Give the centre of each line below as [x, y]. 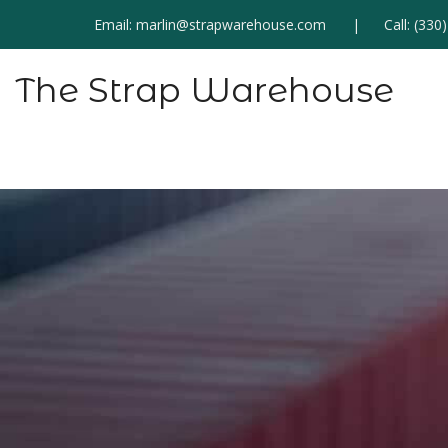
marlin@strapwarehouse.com [231, 24]
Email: [115, 24]
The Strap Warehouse [204, 90]
